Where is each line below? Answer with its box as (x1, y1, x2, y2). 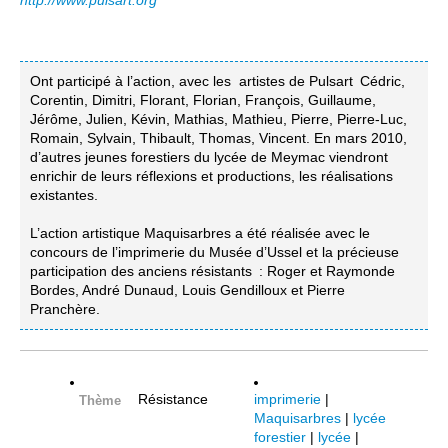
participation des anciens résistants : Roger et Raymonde (30, 263, 395, 280)
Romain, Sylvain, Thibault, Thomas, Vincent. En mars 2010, (30, 130, 407, 147)
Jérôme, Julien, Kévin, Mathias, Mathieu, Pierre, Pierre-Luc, (30, 111, 407, 128)
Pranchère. (30, 301, 100, 318)
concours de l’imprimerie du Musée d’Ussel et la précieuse (30, 244, 399, 261)
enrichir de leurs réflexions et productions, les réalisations (30, 168, 393, 185)
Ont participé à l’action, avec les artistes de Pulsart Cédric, (30, 73, 405, 90)
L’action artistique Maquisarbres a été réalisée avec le (30, 225, 370, 242)
